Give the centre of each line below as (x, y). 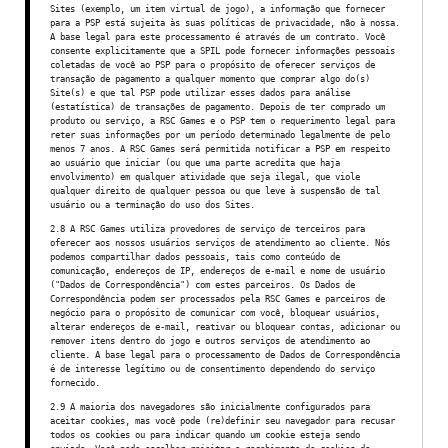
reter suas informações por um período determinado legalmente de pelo (220, 134)
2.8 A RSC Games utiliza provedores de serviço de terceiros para (207, 228)
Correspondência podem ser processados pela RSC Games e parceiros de (217, 298)
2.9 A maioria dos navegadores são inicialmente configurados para (210, 406)
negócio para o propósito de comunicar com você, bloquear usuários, (215, 312)
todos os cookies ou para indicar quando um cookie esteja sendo (205, 434)
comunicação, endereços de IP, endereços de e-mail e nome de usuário (217, 270)
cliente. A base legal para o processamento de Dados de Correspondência (225, 354)
